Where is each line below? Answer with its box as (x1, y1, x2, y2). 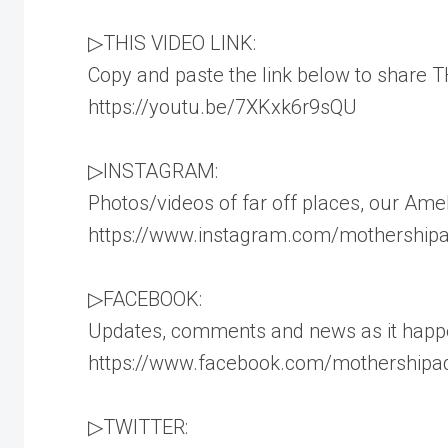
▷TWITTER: (88, 414, 188, 439)
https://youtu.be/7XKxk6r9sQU (88, 94, 357, 119)
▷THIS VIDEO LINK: (88, 30, 256, 55)
